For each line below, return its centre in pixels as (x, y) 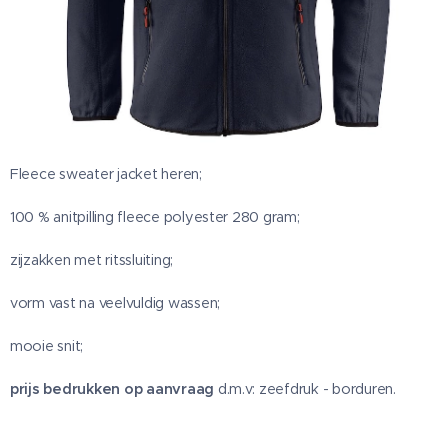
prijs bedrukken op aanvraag (114, 389)
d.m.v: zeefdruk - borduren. (306, 389)
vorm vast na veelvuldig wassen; (115, 303)
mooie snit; (47, 346)
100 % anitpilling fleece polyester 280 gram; (155, 217)
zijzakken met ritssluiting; (92, 260)
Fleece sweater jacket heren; (106, 174)
